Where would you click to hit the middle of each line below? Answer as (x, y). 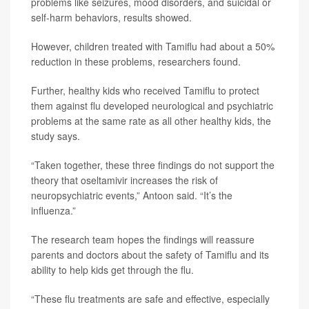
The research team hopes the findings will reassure (143, 240)
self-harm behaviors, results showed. (111, 18)
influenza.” (53, 211)
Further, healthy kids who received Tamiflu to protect (145, 91)
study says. (56, 136)
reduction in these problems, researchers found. (136, 62)
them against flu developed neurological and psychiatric (152, 106)
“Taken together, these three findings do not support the (153, 165)
